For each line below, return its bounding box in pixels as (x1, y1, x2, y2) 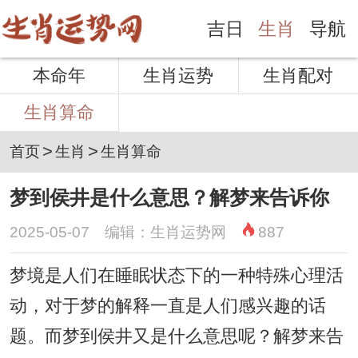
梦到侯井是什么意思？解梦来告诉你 (9, 185, 329, 209)
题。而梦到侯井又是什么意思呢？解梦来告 (9, 326, 344, 346)
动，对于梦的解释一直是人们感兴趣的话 (9, 296, 326, 316)
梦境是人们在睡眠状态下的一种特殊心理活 (9, 265, 344, 285)
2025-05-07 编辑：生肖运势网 (9, 223, 241, 241)
